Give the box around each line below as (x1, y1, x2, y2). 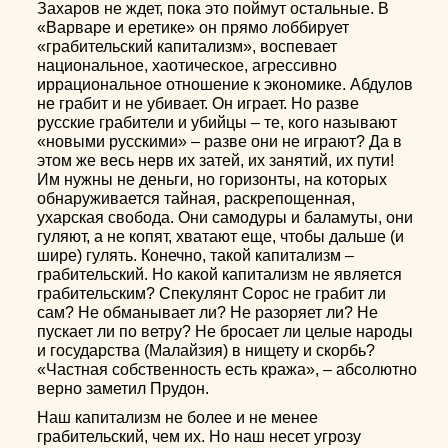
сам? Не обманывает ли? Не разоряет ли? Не (37, 304, 379, 321)
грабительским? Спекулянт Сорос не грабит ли (37, 285, 387, 302)
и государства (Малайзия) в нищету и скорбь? (37, 342, 376, 359)
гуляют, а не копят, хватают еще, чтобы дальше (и (37, 228, 405, 245)
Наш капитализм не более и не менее (37, 409, 319, 426)
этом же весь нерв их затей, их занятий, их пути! (37, 152, 395, 169)
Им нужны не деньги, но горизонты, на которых (37, 171, 388, 188)
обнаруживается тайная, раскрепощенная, (37, 190, 356, 207)
